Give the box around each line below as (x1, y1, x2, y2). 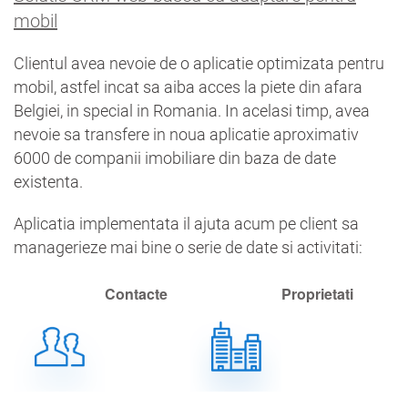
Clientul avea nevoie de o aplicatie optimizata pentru (14, 53, 384, 73)
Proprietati (281, 282, 353, 304)
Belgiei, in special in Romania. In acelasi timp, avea (14, 100, 370, 120)
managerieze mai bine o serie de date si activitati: (14, 237, 362, 257)
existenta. (14, 171, 83, 191)
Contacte (105, 282, 168, 304)
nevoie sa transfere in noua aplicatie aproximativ (14, 124, 359, 144)
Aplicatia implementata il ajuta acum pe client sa (14, 213, 359, 233)
